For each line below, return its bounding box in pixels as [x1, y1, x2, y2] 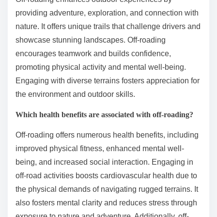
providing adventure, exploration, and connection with [15, 8, 199, 17]
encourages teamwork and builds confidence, [15, 49, 171, 58]
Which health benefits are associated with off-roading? [15, 110, 193, 119]
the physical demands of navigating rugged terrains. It [15, 185, 198, 193]
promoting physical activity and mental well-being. [15, 62, 186, 71]
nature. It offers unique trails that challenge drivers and [15, 22, 201, 31]
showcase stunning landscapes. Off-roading [15, 35, 166, 44]
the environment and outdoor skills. [15, 90, 135, 98]
